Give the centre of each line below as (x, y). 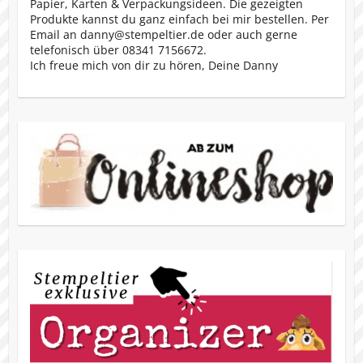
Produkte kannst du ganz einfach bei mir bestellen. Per (179, 19)
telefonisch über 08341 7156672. (118, 50)
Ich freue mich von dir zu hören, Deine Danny (154, 66)
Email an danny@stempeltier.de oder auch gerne (163, 35)
